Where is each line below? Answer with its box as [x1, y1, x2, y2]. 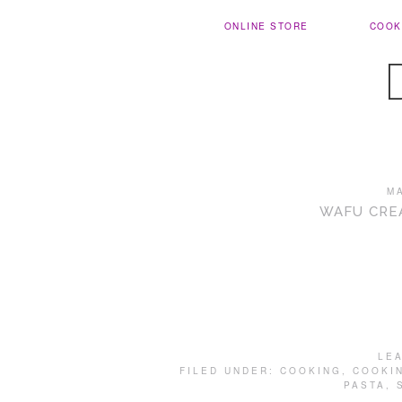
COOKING [279, 364, 342, 377]
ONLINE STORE [223, 20, 309, 32]
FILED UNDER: [179, 364, 280, 377]
